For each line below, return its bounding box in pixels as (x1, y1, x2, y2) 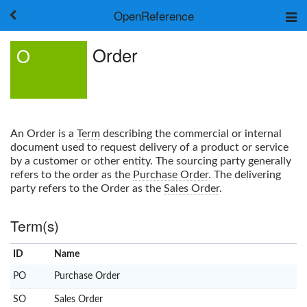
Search (169, 84, 201, 95)
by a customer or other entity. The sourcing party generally (10, 155, 291, 167)
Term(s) (10, 214, 59, 236)
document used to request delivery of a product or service (10, 141, 288, 153)
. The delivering (208, 169, 281, 180)
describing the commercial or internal (100, 127, 282, 139)
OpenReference (113, 7, 194, 24)
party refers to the (10, 182, 101, 194)
